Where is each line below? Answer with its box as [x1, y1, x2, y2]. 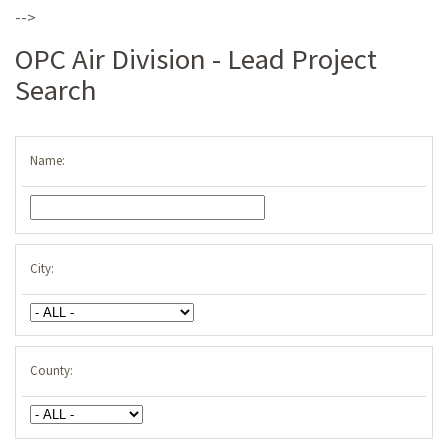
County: [29, 361, 73, 378]
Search [15, 71, 97, 108]
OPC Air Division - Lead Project [15, 40, 377, 77]
